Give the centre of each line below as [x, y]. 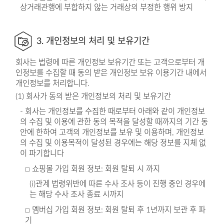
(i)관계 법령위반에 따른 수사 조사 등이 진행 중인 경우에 [118, 184]
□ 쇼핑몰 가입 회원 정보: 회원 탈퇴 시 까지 [92, 169]
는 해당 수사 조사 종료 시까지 [77, 195]
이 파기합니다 [42, 154]
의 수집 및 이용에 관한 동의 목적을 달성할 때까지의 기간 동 [114, 122]
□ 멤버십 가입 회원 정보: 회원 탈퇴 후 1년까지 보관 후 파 [115, 210]
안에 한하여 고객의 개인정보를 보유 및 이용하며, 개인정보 [112, 133]
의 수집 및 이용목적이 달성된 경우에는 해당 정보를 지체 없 [113, 143]
